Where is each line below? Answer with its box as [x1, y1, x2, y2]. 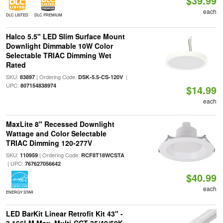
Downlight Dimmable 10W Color [5, 41, 113, 51]
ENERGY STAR [5, 189, 33, 195]
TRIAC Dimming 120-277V [5, 138, 92, 148]
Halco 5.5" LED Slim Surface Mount [5, 31, 125, 41]
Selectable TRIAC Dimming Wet [5, 50, 111, 60]
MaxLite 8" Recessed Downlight [5, 119, 114, 129]
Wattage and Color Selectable [5, 128, 107, 138]
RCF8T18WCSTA [81, 151, 124, 159]
